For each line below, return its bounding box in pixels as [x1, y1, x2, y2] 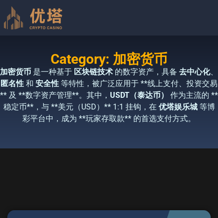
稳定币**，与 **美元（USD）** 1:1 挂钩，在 [3, 102, 159, 111]
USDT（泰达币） [110, 90, 168, 100]
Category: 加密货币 [51, 51, 167, 67]
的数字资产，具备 [113, 67, 179, 76]
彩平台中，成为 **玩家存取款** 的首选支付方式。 [22, 113, 196, 123]
